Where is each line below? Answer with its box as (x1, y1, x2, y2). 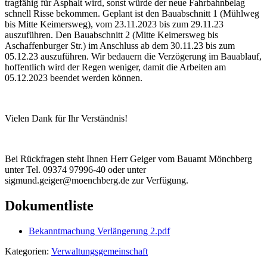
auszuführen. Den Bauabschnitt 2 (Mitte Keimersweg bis (5, 29, 218, 40)
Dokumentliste (5, 197, 94, 213)
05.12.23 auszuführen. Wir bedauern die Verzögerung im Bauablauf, (5, 51, 262, 61)
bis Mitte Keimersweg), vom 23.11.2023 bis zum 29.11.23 (5, 18, 223, 29)
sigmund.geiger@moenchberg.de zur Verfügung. (5, 175, 188, 185)
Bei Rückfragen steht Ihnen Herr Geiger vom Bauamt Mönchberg (5, 153, 252, 164)
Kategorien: (5, 246, 51, 256)
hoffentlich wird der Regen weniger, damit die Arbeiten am (5, 61, 226, 72)
